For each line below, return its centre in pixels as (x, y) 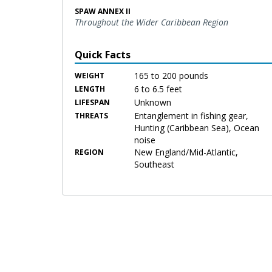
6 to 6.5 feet (158, 89)
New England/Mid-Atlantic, (186, 152)
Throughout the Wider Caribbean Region (151, 22)
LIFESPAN (92, 102)
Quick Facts (103, 54)
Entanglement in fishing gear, (192, 115)
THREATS (91, 115)
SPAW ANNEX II (103, 11)
